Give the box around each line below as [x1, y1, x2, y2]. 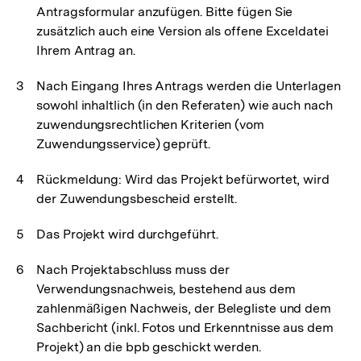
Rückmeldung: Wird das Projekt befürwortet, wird [36, 172, 330, 187]
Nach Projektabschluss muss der [36, 262, 230, 277]
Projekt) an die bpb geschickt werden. [36, 339, 261, 355]
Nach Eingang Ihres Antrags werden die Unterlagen [36, 78, 341, 93]
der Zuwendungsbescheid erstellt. [36, 191, 238, 206]
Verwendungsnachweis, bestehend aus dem [36, 281, 296, 297]
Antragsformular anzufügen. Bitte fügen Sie [36, 4, 293, 19]
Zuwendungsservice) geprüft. [36, 136, 210, 151]
